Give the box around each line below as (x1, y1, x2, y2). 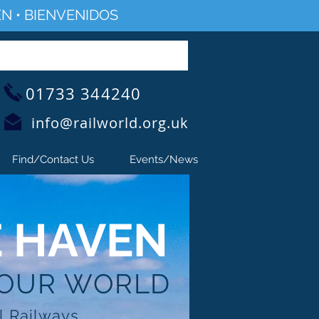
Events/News (129, 153, 198, 166)
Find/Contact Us (12, 153, 94, 166)
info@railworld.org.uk (31, 113, 189, 132)
